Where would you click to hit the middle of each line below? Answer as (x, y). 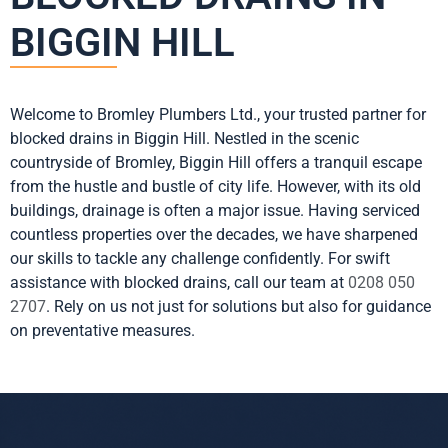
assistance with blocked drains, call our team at (179, 283)
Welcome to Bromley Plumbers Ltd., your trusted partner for (218, 115)
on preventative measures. (102, 331)
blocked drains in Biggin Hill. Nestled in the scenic (184, 139)
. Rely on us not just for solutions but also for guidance (238, 307)
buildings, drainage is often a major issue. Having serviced (215, 211)
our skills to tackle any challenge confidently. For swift (200, 259)
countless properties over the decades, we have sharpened (214, 235)
